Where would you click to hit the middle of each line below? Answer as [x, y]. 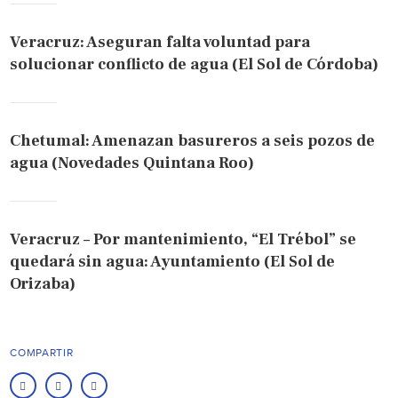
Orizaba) [43, 283]
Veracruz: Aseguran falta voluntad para [160, 42]
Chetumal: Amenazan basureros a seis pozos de [193, 140]
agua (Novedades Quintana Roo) [132, 163]
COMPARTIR [42, 352]
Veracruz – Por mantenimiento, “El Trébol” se [183, 239]
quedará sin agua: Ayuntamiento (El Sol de [173, 261]
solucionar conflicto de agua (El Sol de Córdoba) [195, 64]
